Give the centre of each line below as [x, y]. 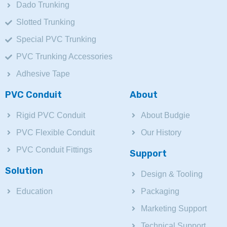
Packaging [160, 191]
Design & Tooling [172, 174]
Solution [24, 171]
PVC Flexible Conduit [55, 132]
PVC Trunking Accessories [64, 56]
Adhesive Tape [43, 73]
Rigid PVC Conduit [51, 115]
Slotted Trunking [46, 22]
